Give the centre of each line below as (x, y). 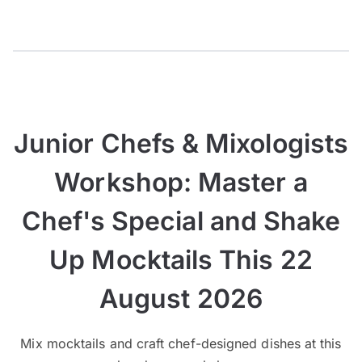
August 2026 (181, 298)
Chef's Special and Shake (181, 221)
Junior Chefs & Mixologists (181, 143)
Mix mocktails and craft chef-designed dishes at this (181, 343)
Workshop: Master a (181, 182)
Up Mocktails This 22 (181, 259)
